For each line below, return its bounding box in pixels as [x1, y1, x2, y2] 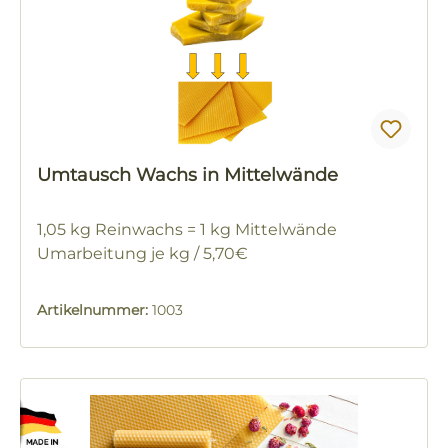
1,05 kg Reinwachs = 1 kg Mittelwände [37, 220, 337, 240]
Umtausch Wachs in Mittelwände [37, 164, 338, 187]
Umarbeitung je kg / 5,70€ [37, 244, 248, 264]
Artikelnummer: [37, 301, 152, 320]
